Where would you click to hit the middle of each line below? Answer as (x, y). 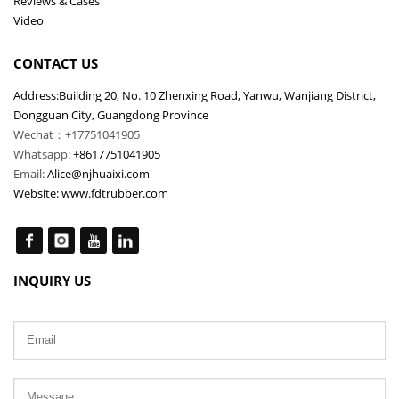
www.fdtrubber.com (115, 193)
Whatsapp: (43, 154)
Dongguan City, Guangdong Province (111, 114)
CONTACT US (56, 63)
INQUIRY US (52, 280)
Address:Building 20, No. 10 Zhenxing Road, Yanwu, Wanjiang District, (195, 95)
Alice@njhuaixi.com (98, 173)
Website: (37, 193)
